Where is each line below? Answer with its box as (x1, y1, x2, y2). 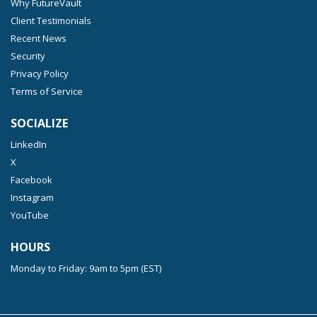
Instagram (11, 191, 54, 204)
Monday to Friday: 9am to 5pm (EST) (11, 262, 161, 275)
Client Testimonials (11, 14, 91, 28)
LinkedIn (11, 138, 47, 151)
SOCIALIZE (11, 115, 68, 132)
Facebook (11, 173, 52, 187)
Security (11, 50, 45, 63)
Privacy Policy (11, 67, 69, 81)
